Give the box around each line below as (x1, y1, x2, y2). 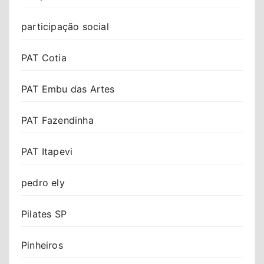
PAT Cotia (21, 51, 67, 64)
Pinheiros (21, 239, 63, 251)
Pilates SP (21, 207, 67, 220)
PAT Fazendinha (21, 114, 94, 126)
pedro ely (21, 176, 65, 189)
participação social (21, 20, 109, 32)
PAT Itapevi (21, 145, 73, 157)
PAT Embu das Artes (21, 82, 115, 95)
